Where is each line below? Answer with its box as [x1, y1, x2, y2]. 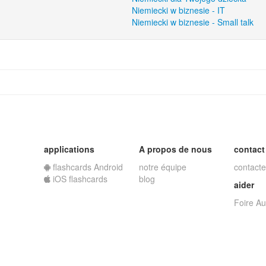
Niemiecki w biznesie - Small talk [132, 16, 254, 28]
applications [44, 143, 94, 155]
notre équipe [139, 161, 186, 173]
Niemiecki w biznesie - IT [132, 4, 226, 16]
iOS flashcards [50, 173, 107, 185]
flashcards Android [50, 161, 123, 173]
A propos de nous [139, 143, 212, 155]
